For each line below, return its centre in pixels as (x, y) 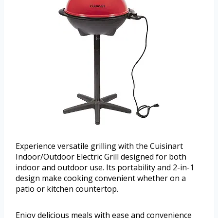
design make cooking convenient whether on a (101, 178)
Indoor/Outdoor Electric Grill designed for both (101, 156)
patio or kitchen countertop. (67, 189)
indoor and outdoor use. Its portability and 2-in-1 (105, 167)
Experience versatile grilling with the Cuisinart (99, 146)
